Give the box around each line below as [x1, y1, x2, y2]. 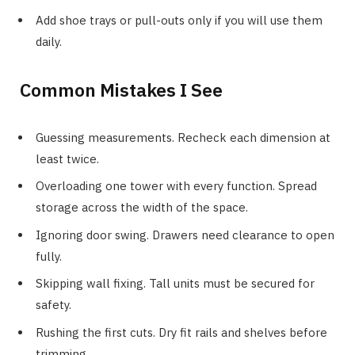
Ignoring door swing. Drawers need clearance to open [36, 227, 334, 242]
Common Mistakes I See [20, 77, 223, 101]
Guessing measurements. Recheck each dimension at [36, 129, 330, 145]
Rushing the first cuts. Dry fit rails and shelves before [36, 324, 327, 340]
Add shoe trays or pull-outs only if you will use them [36, 12, 323, 28]
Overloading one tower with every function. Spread [36, 178, 317, 194]
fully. [36, 248, 62, 264]
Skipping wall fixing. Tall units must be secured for [36, 276, 315, 292]
